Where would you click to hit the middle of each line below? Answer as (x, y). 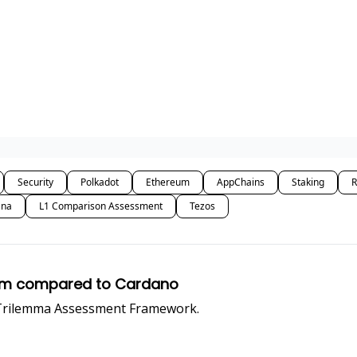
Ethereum (168, 182)
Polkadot (100, 182)
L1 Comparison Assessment (101, 206)
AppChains (241, 182)
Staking (308, 182)
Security (35, 182)
